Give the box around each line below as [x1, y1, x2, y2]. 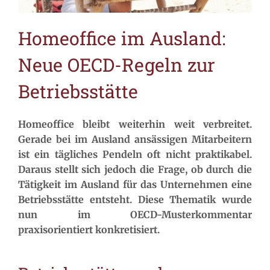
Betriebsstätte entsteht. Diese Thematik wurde [17, 193, 253, 206]
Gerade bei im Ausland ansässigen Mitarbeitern [17, 133, 253, 146]
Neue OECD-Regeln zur [17, 52, 215, 77]
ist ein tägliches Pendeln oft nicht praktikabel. [17, 148, 253, 161]
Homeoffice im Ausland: [17, 26, 225, 51]
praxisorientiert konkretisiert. [17, 224, 160, 236]
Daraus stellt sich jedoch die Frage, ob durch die [17, 163, 253, 176]
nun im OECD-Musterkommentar [17, 209, 253, 221]
